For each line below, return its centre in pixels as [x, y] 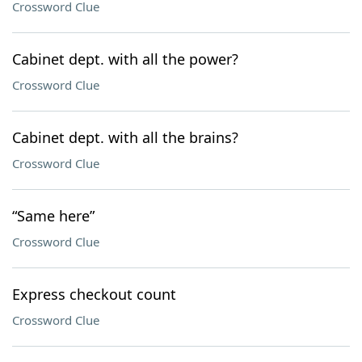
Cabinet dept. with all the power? [125, 59]
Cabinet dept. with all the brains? [125, 137]
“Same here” [53, 216]
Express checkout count [94, 294]
